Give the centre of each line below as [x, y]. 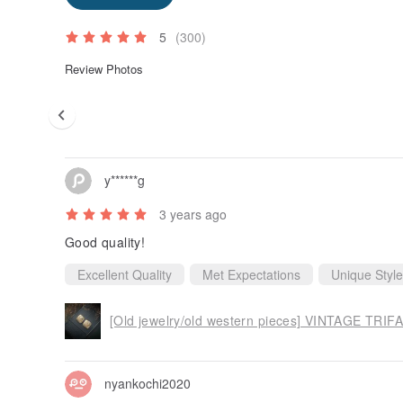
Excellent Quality [125, 274]
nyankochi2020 [148, 384]
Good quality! [105, 242]
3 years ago [193, 214]
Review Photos [104, 69]
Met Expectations [251, 274]
